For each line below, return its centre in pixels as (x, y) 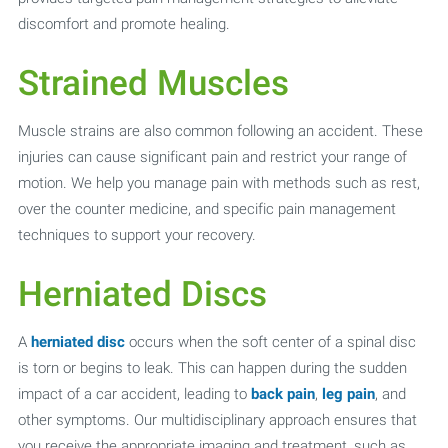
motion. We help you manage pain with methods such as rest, (218, 183)
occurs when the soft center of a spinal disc (270, 342)
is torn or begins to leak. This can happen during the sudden (212, 368)
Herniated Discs (142, 294)
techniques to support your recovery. (136, 235)
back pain (282, 394)
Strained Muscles (153, 83)
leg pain (348, 394)
